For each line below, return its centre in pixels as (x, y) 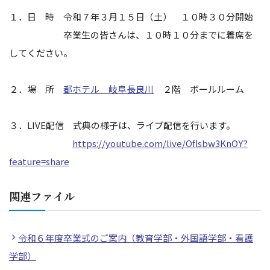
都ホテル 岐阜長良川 (108, 89)
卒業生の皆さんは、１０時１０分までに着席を (131, 35)
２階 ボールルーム (199, 89)
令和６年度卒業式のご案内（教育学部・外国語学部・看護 (136, 238)
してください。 (41, 53)
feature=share (39, 161)
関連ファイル (42, 196)
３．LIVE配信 (41, 125)
